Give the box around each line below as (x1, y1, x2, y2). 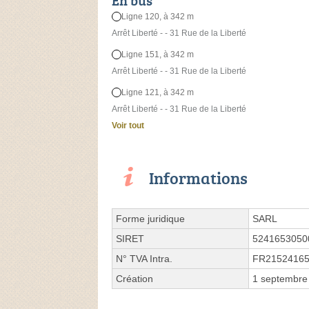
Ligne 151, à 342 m (121, 50, 195, 60)
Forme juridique (116, 213, 185, 225)
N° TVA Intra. (116, 253, 172, 265)
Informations (149, 166, 248, 190)
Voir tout (112, 121, 144, 131)
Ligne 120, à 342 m (121, 12, 195, 22)
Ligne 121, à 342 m (121, 88, 195, 98)
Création (116, 273, 153, 285)
